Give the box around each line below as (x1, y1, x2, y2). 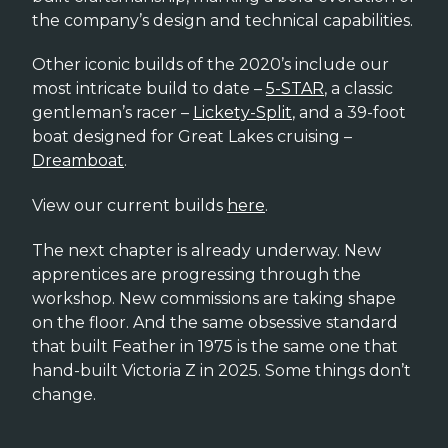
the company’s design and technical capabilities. (32, 10, 413, 30)
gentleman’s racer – (32, 103, 193, 123)
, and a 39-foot (292, 103, 406, 123)
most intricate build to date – (32, 79, 266, 99)
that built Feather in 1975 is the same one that (32, 336, 398, 356)
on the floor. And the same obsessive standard (32, 312, 398, 332)
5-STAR (266, 79, 324, 99)
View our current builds (32, 196, 227, 216)
